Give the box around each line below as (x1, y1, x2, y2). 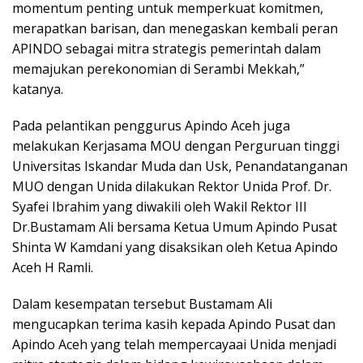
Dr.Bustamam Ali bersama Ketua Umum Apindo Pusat (12, 217, 337, 236)
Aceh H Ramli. (12, 258, 93, 276)
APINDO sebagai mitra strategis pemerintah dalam (12, 39, 321, 58)
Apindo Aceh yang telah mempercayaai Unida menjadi (12, 335, 336, 353)
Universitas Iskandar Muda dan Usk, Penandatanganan (12, 156, 348, 175)
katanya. (12, 79, 63, 98)
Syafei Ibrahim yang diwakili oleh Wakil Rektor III (12, 197, 307, 216)
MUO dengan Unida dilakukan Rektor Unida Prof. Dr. (12, 177, 331, 195)
